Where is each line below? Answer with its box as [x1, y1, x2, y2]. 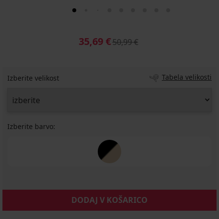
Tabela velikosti [162, 72, 212, 82]
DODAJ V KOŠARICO [71, 195, 148, 205]
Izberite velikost [7, 73, 59, 83]
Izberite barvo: [7, 122, 55, 131]
